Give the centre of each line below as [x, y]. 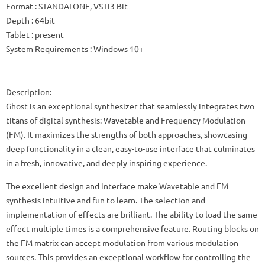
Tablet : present [35, 34]
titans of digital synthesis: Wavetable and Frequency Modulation [126, 120]
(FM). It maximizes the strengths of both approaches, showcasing [127, 134]
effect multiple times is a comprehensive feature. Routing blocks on [132, 228]
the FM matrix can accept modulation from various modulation [122, 242]
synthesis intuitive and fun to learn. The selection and [106, 200]
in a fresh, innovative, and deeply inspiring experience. [106, 162]
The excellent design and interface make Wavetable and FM [117, 185]
